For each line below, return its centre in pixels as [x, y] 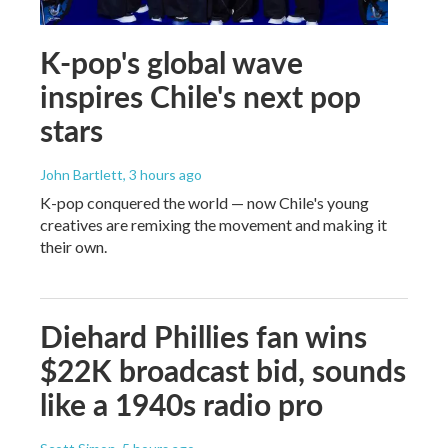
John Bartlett [81, 174]
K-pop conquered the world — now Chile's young [204, 202]
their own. [73, 246]
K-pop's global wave [171, 61]
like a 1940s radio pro [181, 403]
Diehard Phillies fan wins [203, 335]
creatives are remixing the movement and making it [213, 224]
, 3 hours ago [162, 174]
